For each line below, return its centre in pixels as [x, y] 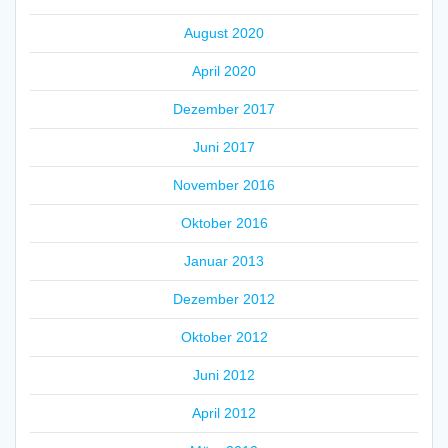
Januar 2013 [224, 260]
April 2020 [224, 70]
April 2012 [224, 412]
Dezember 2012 [224, 298]
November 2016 [224, 184]
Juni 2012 [224, 374]
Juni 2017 [224, 146]
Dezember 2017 [224, 108]
